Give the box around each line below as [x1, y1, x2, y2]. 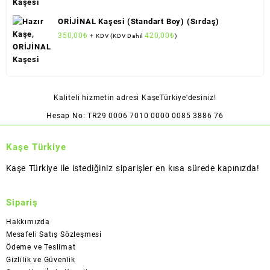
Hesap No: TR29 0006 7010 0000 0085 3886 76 [46, 111, 224, 121]
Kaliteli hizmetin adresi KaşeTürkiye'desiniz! [54, 93, 216, 102]
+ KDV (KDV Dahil [90, 32, 145, 39]
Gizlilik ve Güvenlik [6, 255, 75, 264]
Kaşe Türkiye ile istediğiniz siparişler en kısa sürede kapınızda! [6, 163, 259, 174]
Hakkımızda [6, 217, 50, 226]
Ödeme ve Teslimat [6, 242, 76, 251]
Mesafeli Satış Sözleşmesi [6, 230, 102, 239]
